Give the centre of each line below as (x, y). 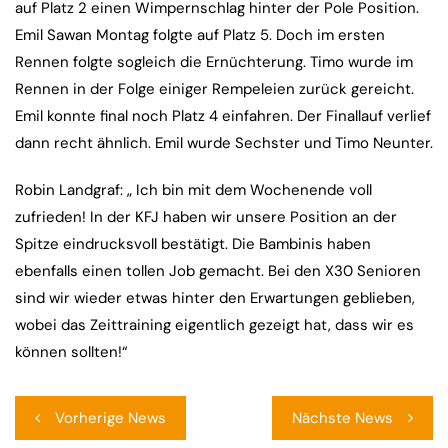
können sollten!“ (71, 352)
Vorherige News (110, 418)
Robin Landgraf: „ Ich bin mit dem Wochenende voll (193, 190)
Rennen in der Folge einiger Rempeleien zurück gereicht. (214, 89)
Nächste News (342, 418)
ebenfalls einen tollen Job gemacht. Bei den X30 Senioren (218, 271)
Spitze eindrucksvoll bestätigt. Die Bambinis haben (193, 244)
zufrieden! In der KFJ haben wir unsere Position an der (206, 217)
